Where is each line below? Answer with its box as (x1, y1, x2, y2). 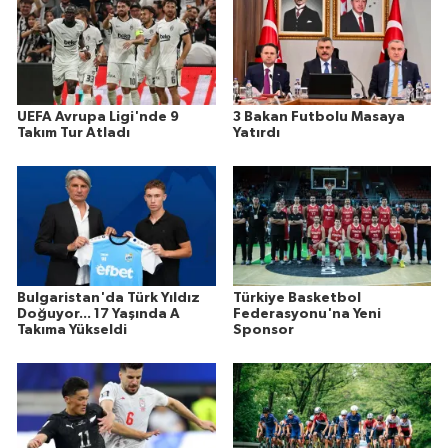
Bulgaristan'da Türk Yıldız (17, 290, 200, 305)
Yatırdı (232, 125, 280, 140)
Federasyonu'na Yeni (232, 306, 381, 321)
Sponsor (232, 322, 294, 337)
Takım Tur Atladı (17, 125, 130, 140)
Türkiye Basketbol (232, 290, 361, 305)
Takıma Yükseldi (17, 322, 127, 337)
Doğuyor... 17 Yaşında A (17, 306, 180, 321)
